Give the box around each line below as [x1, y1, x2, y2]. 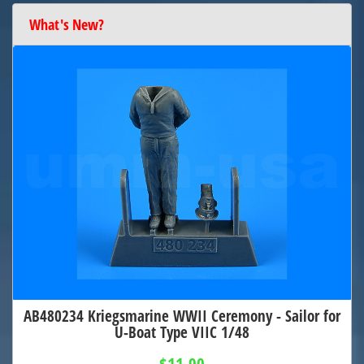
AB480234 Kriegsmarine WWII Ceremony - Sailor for [24, 305, 340, 327]
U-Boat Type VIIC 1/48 [115, 321, 249, 344]
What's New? [29, 15, 104, 35]
